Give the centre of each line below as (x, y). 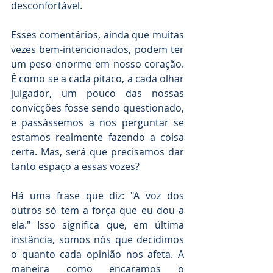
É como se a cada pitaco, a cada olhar (97, 79)
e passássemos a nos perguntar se (97, 123)
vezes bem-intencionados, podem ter (97, 50)
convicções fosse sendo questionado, (97, 108)
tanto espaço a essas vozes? (75, 167)
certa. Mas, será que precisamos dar (97, 152)
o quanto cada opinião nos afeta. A (97, 254)
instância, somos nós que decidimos (97, 240)
